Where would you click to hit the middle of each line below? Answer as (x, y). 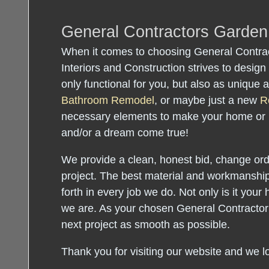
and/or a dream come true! (125, 133)
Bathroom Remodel (108, 100)
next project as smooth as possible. (146, 225)
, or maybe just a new (207, 100)
